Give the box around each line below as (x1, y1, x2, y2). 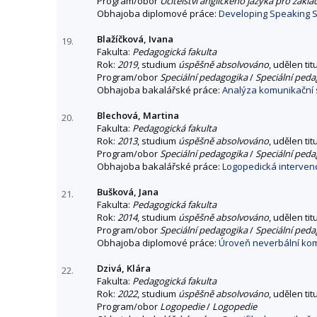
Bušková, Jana (97, 185, 158, 198)
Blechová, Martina (97, 108, 179, 122)
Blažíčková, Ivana (97, 32, 173, 45)
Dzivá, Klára (97, 261, 151, 275)
